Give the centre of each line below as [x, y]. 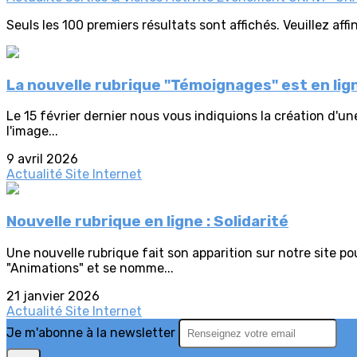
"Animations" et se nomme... [90, 268]
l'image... [32, 131]
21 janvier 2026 [53, 296]
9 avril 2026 [42, 159]
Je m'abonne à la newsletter [92, 332]
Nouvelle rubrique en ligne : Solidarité [147, 221]
